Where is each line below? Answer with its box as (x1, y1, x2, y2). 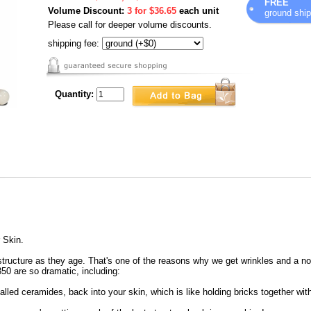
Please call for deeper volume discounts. (48, 19, 212, 30)
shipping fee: (48, 38, 102, 49)
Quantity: (55, 89, 94, 99)
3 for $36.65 (127, 6, 176, 16)
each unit (176, 6, 219, 16)
